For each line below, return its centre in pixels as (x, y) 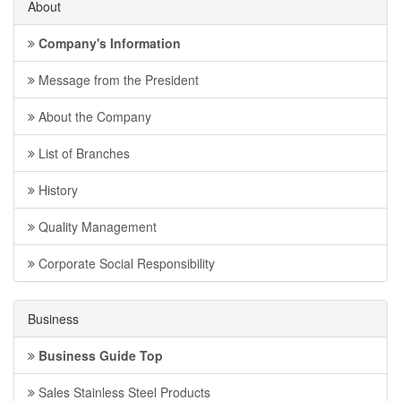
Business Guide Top (99, 356)
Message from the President (117, 80)
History (56, 190)
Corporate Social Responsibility (125, 264)
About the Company (93, 117)
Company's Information (108, 43)
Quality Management (96, 227)
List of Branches (82, 154)
